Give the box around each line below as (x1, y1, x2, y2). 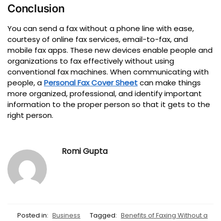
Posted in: (17, 210, 48, 220)
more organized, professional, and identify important (7, 88, 202, 99)
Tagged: (90, 210, 117, 220)
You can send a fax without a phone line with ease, (7, 23, 194, 34)
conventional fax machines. (7, 67, 108, 77)
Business (52, 210, 80, 220)
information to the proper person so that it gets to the (7, 99, 210, 110)
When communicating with (110, 67, 209, 77)
